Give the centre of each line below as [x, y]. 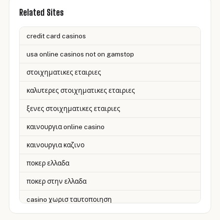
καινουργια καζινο [55, 145]
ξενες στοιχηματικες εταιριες [73, 108]
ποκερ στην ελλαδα [56, 181]
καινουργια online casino [66, 126]
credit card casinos [56, 36]
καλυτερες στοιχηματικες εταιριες [81, 90]
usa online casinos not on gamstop [80, 54]
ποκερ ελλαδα [48, 163]
